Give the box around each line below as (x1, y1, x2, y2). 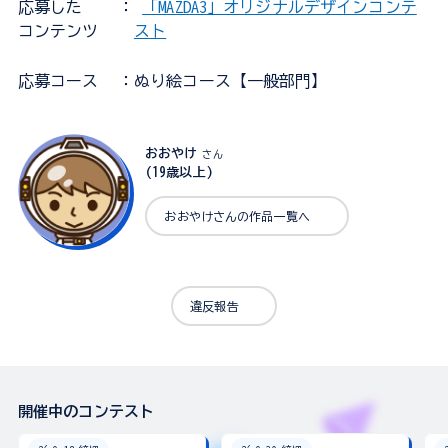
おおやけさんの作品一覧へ (164, 210, 310, 223)
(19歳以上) (144, 165, 213, 179)
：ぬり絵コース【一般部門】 (117, 73, 328, 90)
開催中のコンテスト (17, 404, 155, 420)
